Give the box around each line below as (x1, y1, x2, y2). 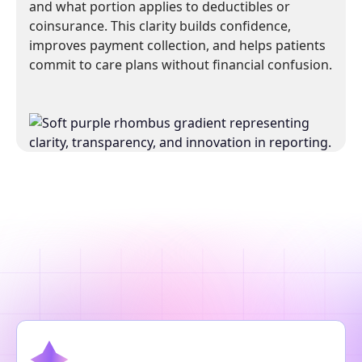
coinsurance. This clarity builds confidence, (29, 17, 291, 35)
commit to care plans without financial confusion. (29, 56, 332, 74)
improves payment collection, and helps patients (29, 36, 326, 54)
